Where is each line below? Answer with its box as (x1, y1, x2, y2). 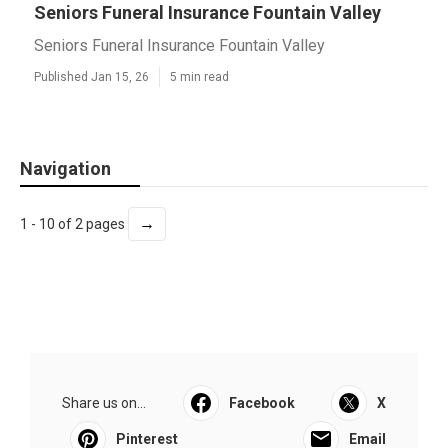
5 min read (170, 70, 229, 84)
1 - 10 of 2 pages (20, 216, 128, 232)
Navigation (20, 158, 111, 179)
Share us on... (62, 395, 146, 411)
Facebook (228, 395, 295, 411)
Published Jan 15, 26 (34, 70, 149, 84)
